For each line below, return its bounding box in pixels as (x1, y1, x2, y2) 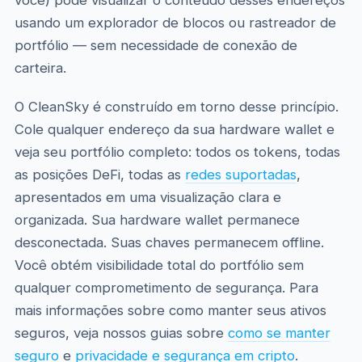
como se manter (227, 325, 330, 341)
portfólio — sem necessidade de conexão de (14, 37, 297, 53)
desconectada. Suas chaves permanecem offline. (14, 234, 324, 250)
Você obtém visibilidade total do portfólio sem (14, 257, 304, 273)
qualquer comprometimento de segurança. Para (14, 280, 318, 296)
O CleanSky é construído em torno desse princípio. (14, 99, 339, 115)
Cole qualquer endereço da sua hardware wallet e (14, 121, 335, 137)
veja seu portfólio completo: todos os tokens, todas (14, 144, 340, 160)
